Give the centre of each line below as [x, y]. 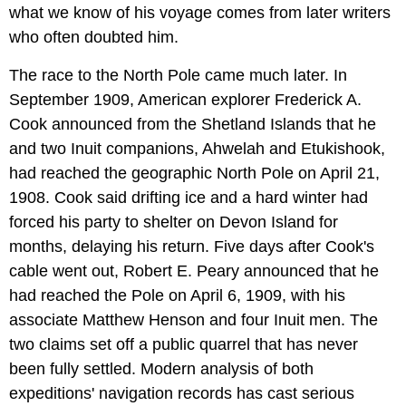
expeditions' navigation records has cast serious [182, 393]
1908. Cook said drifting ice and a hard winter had [188, 197]
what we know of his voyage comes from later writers [200, 12]
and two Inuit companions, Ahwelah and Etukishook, [197, 148]
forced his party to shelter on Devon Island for [174, 222]
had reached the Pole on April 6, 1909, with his [177, 295]
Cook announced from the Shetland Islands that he [193, 124]
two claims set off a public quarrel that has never [184, 344]
